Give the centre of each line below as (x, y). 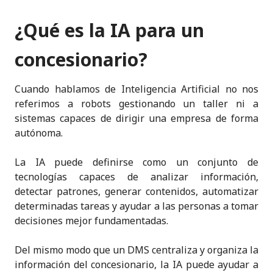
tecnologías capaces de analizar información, (136, 176)
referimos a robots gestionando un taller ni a (136, 103)
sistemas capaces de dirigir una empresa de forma (136, 118)
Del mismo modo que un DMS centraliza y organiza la (136, 250)
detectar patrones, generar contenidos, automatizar (136, 191)
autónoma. (39, 133)
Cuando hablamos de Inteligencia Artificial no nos (136, 89)
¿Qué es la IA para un (109, 30)
